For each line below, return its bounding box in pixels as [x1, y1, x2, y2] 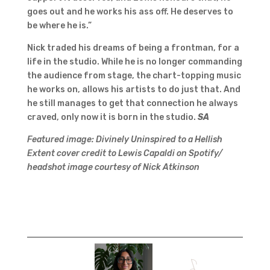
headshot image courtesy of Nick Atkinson [27, 162, 199, 172]
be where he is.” [27, 20, 92, 31]
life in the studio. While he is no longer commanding [27, 56, 242, 67]
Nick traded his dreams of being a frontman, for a [27, 42, 239, 53]
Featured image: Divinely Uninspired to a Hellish [27, 134, 222, 145]
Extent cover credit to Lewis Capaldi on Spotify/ [27, 148, 222, 159]
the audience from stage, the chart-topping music [27, 70, 241, 81]
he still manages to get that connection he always [27, 98, 238, 108]
